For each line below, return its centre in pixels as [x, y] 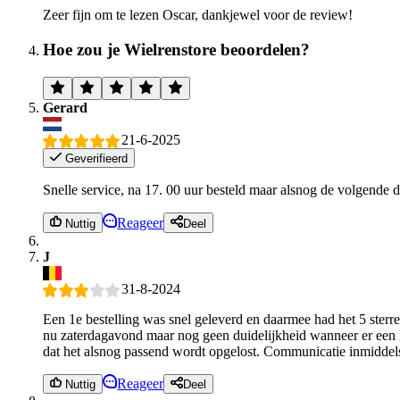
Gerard [65, 107]
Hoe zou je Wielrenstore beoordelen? [176, 49]
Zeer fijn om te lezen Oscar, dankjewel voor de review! [198, 15]
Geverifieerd [95, 159]
